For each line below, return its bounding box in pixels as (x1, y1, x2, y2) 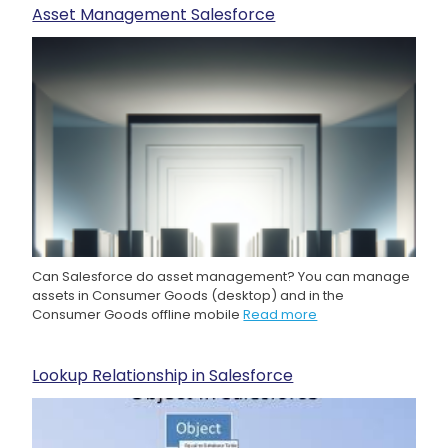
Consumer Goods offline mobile (32, 304, 244, 324)
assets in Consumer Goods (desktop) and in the (32, 285, 345, 305)
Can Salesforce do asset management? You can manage (32, 266, 411, 286)
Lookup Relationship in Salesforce (32, 363, 294, 387)
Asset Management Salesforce (32, 2, 276, 26)
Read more (243, 304, 318, 324)
